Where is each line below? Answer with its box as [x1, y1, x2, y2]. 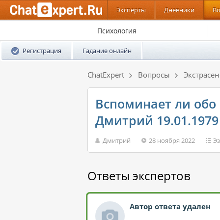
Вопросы [138, 70, 170, 80]
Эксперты [116, 5, 146, 14]
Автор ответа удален [130, 201, 211, 211]
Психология [97, 26, 137, 35]
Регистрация [23, 46, 61, 55]
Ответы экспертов [87, 167, 191, 184]
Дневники [164, 5, 194, 14]
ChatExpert [87, 70, 124, 80]
